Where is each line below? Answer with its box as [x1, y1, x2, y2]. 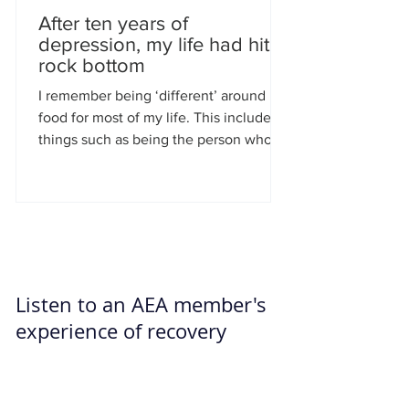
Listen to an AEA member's [16, 291, 267, 318]
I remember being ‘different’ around [38, 88, 266, 103]
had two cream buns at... [38, 153, 194, 169]
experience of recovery [16, 318, 226, 344]
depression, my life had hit [38, 34, 269, 55]
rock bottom [38, 55, 145, 76]
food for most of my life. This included [38, 110, 279, 125]
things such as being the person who [38, 131, 272, 147]
